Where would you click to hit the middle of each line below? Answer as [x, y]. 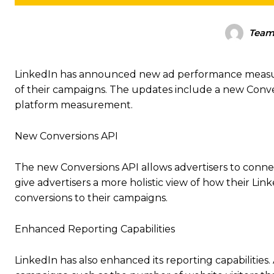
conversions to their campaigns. [91, 198]
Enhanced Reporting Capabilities [95, 229]
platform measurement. [74, 105]
